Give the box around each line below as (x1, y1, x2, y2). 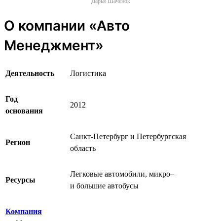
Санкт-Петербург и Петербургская (70, 132, 186, 141)
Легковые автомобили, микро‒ (70, 169, 174, 178)
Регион (5, 138, 30, 147)
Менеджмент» (4, 37, 104, 54)
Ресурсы (5, 175, 36, 184)
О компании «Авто (4, 17, 130, 34)
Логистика (70, 69, 106, 77)
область (70, 144, 96, 152)
